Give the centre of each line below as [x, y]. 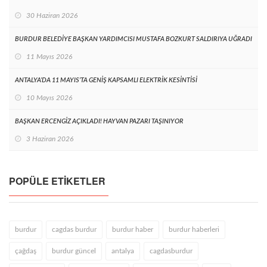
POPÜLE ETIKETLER [57, 181]
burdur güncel [74, 251]
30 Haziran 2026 [52, 15]
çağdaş [26, 251]
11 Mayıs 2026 [49, 56]
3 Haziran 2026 [50, 139]
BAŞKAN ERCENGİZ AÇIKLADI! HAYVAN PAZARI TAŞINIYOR [99, 121]
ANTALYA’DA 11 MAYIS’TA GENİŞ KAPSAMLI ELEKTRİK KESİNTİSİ [106, 80]
